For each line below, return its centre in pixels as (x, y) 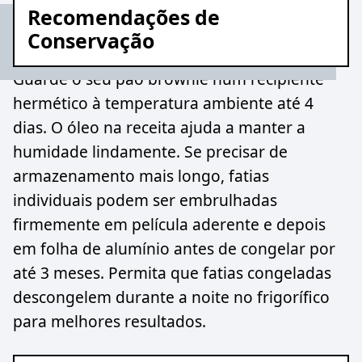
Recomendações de (124, 17)
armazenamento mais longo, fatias (141, 176)
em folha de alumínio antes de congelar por (174, 249)
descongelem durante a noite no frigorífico (171, 297)
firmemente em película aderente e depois (169, 225)
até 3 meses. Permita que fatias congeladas (172, 273)
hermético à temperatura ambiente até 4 (163, 103)
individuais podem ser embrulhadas (145, 200)
